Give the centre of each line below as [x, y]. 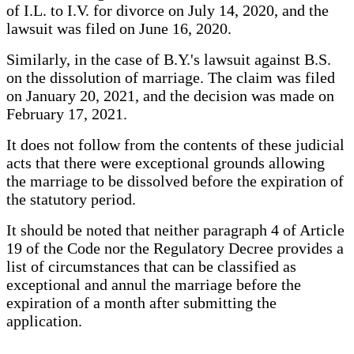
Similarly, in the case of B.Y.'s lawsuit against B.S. [169, 59]
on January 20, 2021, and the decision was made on [170, 95]
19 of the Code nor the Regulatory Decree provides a [175, 248]
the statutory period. [71, 199]
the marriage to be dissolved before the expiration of [175, 181]
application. [44, 320]
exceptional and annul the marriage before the [154, 284]
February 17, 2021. [67, 113]
